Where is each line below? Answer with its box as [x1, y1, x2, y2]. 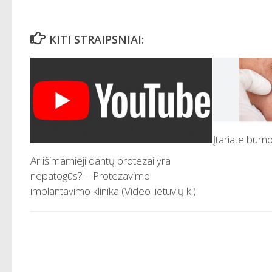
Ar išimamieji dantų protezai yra [30, 154, 171, 168]
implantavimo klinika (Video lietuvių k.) [30, 184, 196, 199]
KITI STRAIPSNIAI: [49, 32, 144, 47]
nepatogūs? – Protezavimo [30, 169, 150, 183]
